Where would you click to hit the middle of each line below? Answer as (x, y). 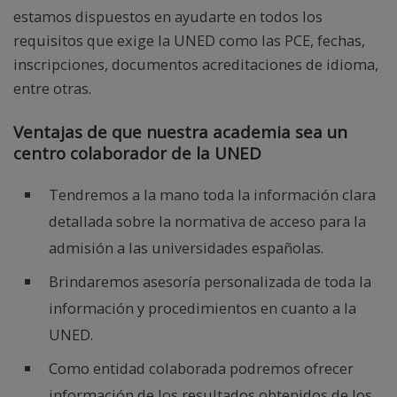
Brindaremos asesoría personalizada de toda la (210, 282)
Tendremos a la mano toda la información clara (212, 195)
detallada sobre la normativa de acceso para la (207, 222)
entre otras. (52, 88)
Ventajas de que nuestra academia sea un (180, 132)
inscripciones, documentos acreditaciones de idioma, (196, 64)
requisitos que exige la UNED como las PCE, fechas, (189, 40)
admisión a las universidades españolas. (186, 248)
